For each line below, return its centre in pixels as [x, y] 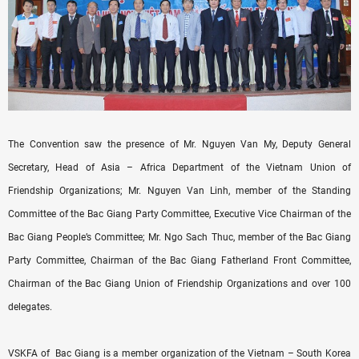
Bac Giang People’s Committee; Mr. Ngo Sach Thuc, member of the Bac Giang [179, 237]
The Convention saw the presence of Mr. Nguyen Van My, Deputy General [179, 144]
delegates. [30, 307]
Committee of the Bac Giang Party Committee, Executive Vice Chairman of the [179, 214]
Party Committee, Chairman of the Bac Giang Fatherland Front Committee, [179, 260]
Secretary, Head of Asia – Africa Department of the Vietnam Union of [179, 167]
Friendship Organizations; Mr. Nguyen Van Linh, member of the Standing [179, 190]
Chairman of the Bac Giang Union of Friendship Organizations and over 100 [179, 283]
